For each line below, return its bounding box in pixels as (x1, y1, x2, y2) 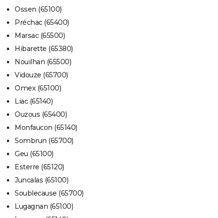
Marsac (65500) (15, 31, 65, 40)
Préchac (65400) (15, 18, 69, 27)
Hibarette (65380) (15, 44, 73, 54)
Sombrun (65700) (15, 136, 73, 145)
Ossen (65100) (15, 5, 62, 14)
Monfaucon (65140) (15, 123, 77, 132)
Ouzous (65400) (15, 110, 67, 119)
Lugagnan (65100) (15, 202, 73, 211)
